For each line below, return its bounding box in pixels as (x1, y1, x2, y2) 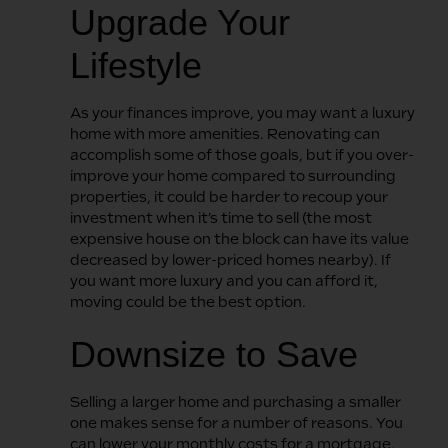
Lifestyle (70, 44, 202, 86)
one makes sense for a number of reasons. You (70, 414, 403, 431)
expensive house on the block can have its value (70, 230, 409, 247)
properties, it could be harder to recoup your (70, 188, 388, 205)
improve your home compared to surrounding (70, 167, 396, 184)
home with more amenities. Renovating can (70, 125, 380, 142)
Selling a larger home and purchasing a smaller (70, 393, 401, 410)
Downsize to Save (70, 333, 358, 375)
